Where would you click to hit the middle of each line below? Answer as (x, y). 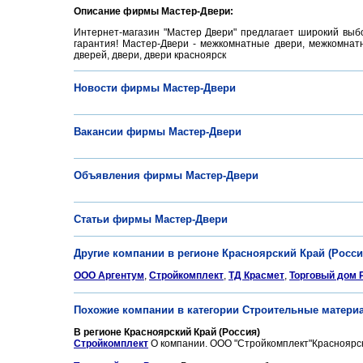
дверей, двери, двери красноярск (150, 55)
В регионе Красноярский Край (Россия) (167, 332)
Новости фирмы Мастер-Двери (155, 88)
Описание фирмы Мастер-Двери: (154, 11)
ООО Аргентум (109, 275)
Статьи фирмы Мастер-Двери (151, 219)
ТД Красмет (256, 275)
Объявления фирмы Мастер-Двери (166, 175)
